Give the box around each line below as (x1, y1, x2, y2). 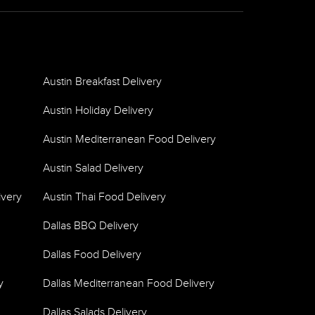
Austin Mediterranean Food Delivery (43, 133, 216, 146)
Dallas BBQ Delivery (43, 219, 139, 233)
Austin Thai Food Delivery (43, 191, 166, 204)
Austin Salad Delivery (43, 162, 143, 175)
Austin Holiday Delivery (43, 104, 153, 117)
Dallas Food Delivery (43, 248, 141, 262)
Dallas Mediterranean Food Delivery (43, 277, 214, 290)
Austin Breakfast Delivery (43, 75, 162, 89)
